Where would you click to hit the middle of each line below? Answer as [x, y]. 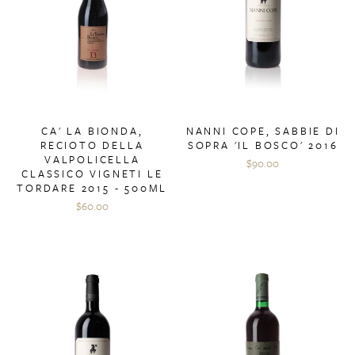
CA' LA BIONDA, [92, 131]
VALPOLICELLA [92, 160]
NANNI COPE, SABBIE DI [263, 131]
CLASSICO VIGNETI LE [92, 174]
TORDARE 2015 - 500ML [92, 188]
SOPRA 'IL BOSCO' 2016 [263, 145]
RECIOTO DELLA [92, 145]
